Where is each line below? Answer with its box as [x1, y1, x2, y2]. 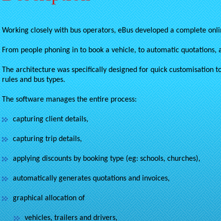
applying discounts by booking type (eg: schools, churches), [12, 155, 200, 163]
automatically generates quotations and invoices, [12, 175, 170, 183]
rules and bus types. [1, 76, 65, 84]
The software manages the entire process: [1, 96, 137, 104]
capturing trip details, [12, 135, 82, 143]
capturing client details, [12, 115, 88, 123]
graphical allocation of [12, 194, 85, 202]
